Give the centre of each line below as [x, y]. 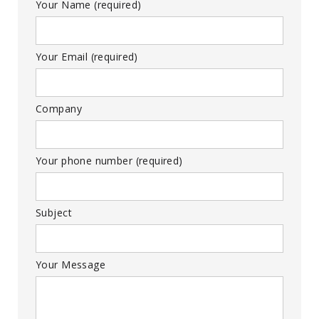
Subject [54, 213]
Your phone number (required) [109, 161]
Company [59, 109]
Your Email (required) [87, 57]
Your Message [71, 265]
